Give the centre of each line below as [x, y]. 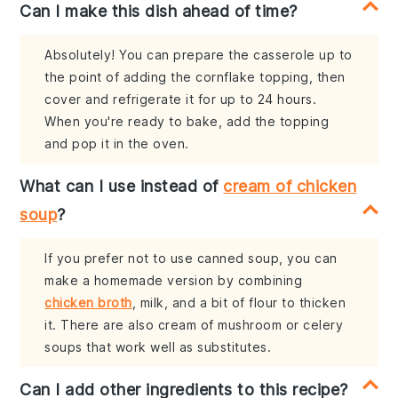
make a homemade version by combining [174, 281]
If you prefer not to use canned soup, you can [191, 259]
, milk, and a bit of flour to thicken [239, 303]
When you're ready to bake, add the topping [187, 122]
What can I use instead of [122, 187]
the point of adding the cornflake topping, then [195, 77]
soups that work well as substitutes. [158, 347]
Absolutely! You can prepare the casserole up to [199, 55]
